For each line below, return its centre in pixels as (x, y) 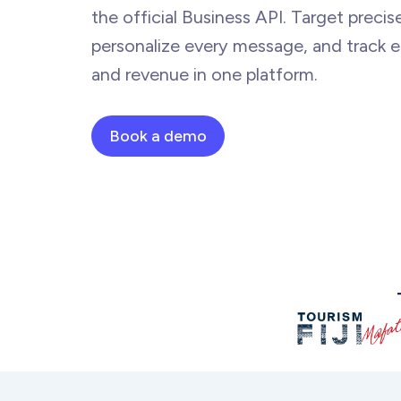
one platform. (264, 74)
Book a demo (158, 136)
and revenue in (151, 74)
